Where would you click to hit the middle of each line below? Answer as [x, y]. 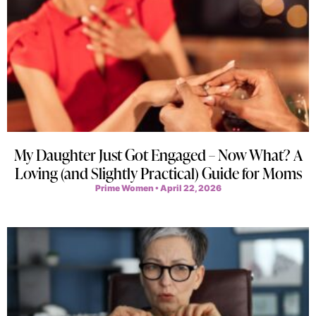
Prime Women [125, 188]
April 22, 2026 [190, 188]
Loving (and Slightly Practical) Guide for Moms [158, 173]
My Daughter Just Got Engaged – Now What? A [158, 154]
